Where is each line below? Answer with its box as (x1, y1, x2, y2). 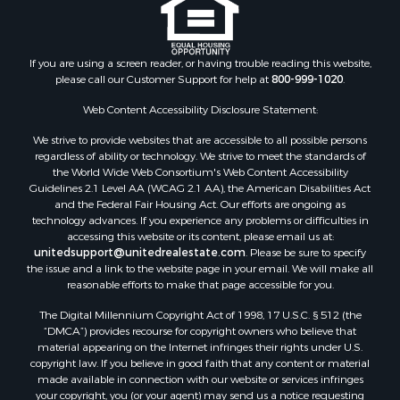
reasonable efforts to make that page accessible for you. (66, 272, 334, 287)
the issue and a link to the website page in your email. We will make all (27, 256, 373, 271)
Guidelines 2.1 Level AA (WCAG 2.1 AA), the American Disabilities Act (29, 176, 371, 191)
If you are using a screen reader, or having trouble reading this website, (29, 51, 371, 66)
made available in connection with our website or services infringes (37, 367, 363, 382)
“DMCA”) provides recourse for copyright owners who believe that (44, 319, 356, 334)
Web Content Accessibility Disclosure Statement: (82, 97, 318, 112)
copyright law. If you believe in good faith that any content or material (30, 351, 370, 366)
